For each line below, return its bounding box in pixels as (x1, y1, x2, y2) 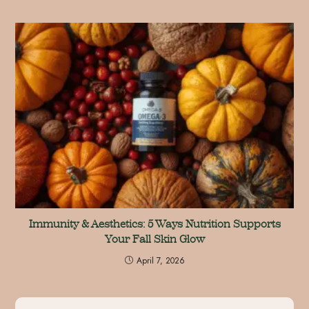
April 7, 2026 (136, 254, 185, 267)
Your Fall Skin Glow (104, 232, 205, 246)
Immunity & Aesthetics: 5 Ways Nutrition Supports (28, 217, 281, 230)
